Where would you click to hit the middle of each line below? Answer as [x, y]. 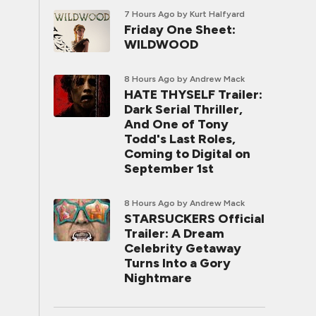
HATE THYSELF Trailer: [193, 95]
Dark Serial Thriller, [183, 109]
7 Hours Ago [150, 14]
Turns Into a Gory [177, 263]
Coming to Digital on [187, 154]
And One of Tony [176, 124]
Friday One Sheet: [180, 30]
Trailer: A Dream [174, 233]
